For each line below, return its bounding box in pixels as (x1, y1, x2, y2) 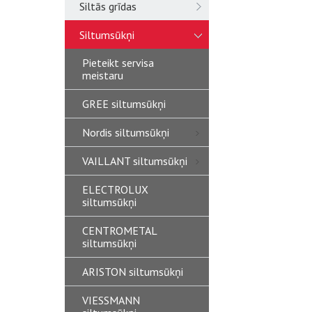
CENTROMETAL (82, 224, 157, 237)
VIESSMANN (82, 293, 140, 307)
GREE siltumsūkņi (82, 97, 166, 111)
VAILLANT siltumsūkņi (82, 154, 187, 168)
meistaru (82, 68, 123, 82)
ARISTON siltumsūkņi (82, 265, 183, 279)
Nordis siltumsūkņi (82, 125, 169, 139)
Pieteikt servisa (82, 56, 154, 70)
